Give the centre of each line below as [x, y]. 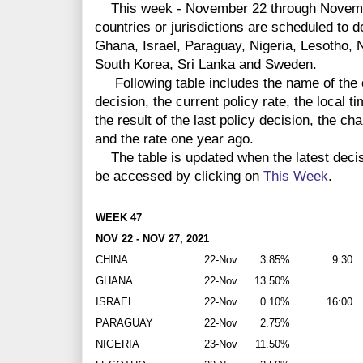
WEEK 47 [119, 218]
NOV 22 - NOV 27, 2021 [152, 239]
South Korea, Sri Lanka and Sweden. [206, 65]
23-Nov [221, 344]
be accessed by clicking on [179, 177]
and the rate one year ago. [174, 139]
